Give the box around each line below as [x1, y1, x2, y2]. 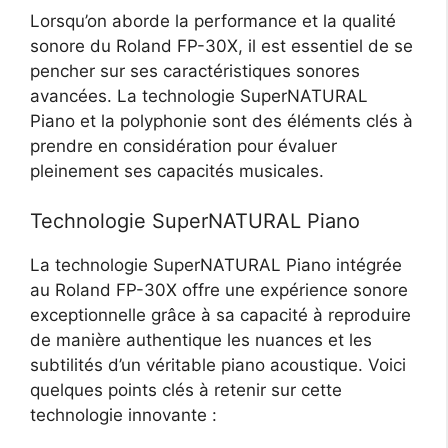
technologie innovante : [30, 405, 217, 426]
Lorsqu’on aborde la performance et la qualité [30, 10, 396, 31]
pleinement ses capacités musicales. [30, 160, 324, 181]
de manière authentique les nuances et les [30, 330, 372, 351]
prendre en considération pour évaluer [30, 135, 337, 156]
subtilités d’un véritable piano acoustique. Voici [30, 355, 406, 376]
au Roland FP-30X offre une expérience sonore [30, 280, 408, 301]
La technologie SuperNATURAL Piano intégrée [30, 255, 402, 276]
